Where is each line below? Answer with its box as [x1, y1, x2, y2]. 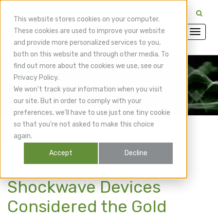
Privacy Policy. [14, 73, 59, 82]
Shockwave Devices [7, 177, 161, 197]
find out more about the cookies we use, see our [14, 62, 163, 70]
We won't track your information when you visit [14, 85, 163, 93]
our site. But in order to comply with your [14, 97, 142, 105]
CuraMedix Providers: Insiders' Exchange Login [39, 10, 187, 17]
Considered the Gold [7, 196, 167, 217]
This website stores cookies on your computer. [14, 15, 160, 23]
